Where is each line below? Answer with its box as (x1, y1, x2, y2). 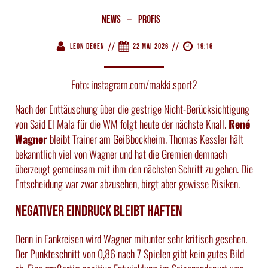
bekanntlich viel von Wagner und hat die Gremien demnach (15, 145, 227, 162)
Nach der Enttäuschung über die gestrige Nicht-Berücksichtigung (15, 100, 249, 117)
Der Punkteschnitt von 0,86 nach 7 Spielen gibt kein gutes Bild (15, 245, 244, 261)
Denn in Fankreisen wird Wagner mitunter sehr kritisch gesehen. (15, 230, 247, 246)
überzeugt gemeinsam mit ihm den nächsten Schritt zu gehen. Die (15, 160, 253, 176)
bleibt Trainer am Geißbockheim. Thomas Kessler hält (47, 130, 243, 147)
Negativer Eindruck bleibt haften (15, 202, 182, 221)
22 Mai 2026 (133, 41, 169, 51)
